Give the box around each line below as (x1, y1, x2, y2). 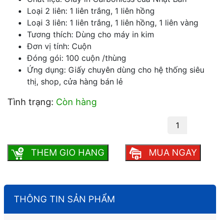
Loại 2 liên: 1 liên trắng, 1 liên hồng (27, 6, 155, 16)
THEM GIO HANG (28, 147, 105, 158)
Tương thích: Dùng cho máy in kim (27, 29, 154, 40)
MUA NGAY (146, 147, 197, 158)
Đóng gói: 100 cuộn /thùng (27, 53, 126, 63)
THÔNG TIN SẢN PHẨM (14, 193, 115, 204)
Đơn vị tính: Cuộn (27, 41, 91, 52)
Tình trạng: (7, 96, 56, 108)
